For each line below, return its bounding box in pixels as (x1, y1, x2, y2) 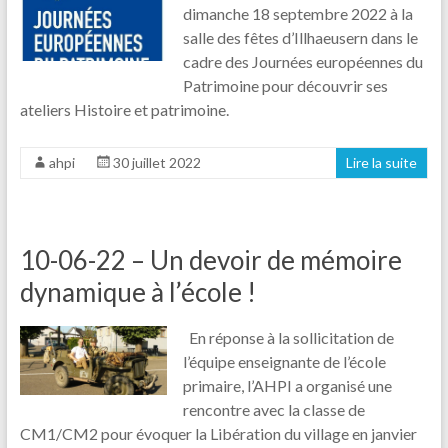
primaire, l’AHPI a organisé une (183, 375, 393, 395)
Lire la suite (346, 153, 418, 171)
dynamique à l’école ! (19, 275, 256, 308)
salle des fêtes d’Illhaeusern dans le (183, 27, 419, 47)
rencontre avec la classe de (183, 399, 366, 419)
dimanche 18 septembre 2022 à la (183, 3, 414, 23)
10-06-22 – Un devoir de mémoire (19, 243, 402, 276)
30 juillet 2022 (112, 153, 201, 171)
